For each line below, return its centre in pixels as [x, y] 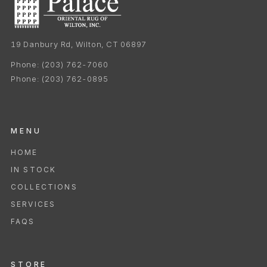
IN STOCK [34, 170]
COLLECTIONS [44, 187]
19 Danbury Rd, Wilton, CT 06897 [79, 44]
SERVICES [33, 204]
